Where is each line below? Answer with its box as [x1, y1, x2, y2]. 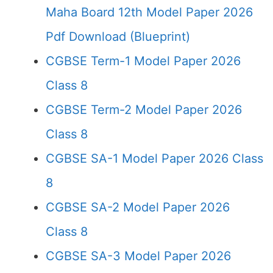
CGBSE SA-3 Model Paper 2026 [46, 249, 231, 263]
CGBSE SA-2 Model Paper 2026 [46, 200, 230, 214]
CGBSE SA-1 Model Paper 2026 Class [46, 151, 263, 166]
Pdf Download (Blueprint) [46, 29, 190, 44]
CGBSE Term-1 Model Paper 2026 [46, 54, 241, 68]
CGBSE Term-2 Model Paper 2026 [46, 102, 242, 117]
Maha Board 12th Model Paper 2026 [46, 5, 253, 19]
